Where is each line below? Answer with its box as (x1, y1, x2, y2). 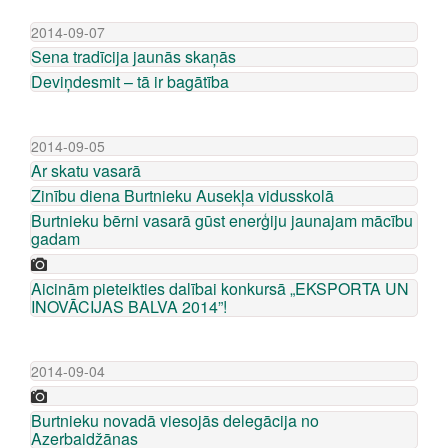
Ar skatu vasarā (31, 159, 141, 182)
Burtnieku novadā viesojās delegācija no (31, 409, 319, 432)
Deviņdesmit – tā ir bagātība (31, 70, 229, 93)
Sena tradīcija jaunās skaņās (31, 45, 236, 68)
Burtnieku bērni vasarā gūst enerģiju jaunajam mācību (31, 209, 413, 232)
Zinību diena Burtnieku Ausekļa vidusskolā (31, 184, 334, 207)
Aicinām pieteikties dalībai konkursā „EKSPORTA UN (31, 277, 409, 300)
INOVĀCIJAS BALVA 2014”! (31, 295, 227, 318)
